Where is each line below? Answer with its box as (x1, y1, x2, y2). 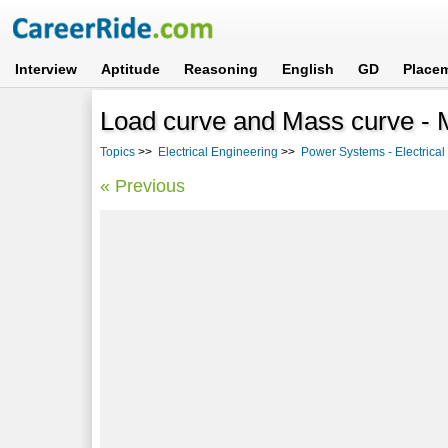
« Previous (100, 175, 186, 196)
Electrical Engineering (158, 144, 279, 159)
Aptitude (101, 61, 161, 77)
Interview (15, 61, 78, 77)
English (282, 61, 335, 77)
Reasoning (184, 61, 259, 77)
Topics (100, 144, 136, 159)
